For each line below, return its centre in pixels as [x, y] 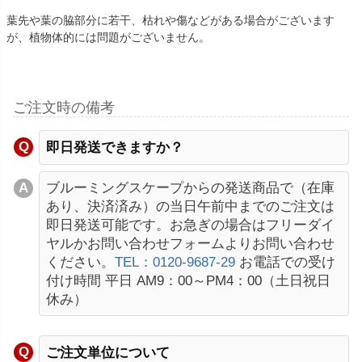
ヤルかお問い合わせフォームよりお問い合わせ [190, 243]
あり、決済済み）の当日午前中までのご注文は [190, 206]
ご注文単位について [108, 352]
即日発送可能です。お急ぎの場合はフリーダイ [190, 225]
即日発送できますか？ [115, 147]
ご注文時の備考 [64, 107]
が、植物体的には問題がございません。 [108, 37]
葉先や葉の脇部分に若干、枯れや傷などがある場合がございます [170, 20]
